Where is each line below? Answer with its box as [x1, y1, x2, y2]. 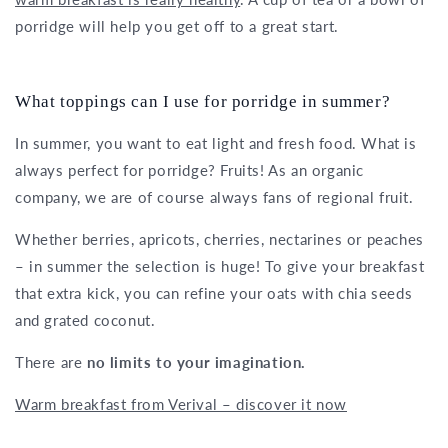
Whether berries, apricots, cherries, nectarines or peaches [15, 230, 424, 249]
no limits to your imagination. [87, 353, 311, 372]
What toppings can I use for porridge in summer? [15, 92, 391, 112]
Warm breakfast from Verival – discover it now [15, 395, 347, 414]
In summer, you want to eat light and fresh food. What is [15, 134, 417, 153]
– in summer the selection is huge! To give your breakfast [15, 257, 425, 276]
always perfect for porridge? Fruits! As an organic [15, 161, 365, 180]
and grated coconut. [15, 311, 156, 330]
